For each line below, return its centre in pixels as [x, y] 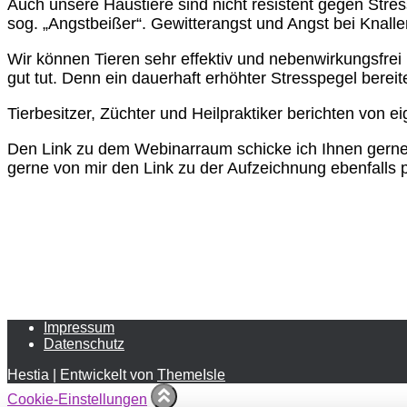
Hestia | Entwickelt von [82, 375]
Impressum [79, 328]
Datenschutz [84, 344]
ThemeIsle [191, 375]
